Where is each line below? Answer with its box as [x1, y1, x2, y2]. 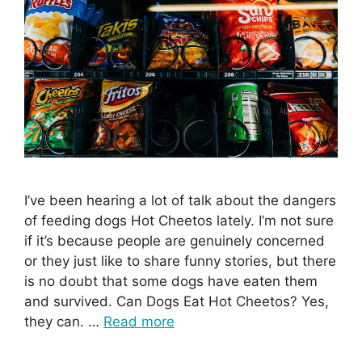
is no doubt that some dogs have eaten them [24, 273, 318, 290]
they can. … [24, 314, 103, 330]
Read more [103, 314, 175, 330]
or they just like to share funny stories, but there [24, 253, 336, 270]
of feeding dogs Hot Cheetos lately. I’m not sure [24, 213, 334, 229]
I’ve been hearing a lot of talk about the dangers [24, 192, 336, 209]
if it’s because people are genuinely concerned [24, 233, 325, 250]
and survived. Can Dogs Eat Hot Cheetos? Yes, [24, 293, 329, 310]
